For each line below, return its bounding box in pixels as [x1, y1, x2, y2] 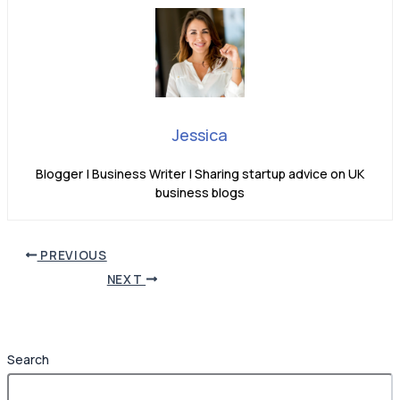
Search [7, 351, 49, 369]
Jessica [172, 124, 228, 146]
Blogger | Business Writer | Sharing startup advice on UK [36, 165, 364, 183]
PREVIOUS [37, 246, 107, 263]
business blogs [155, 184, 245, 202]
